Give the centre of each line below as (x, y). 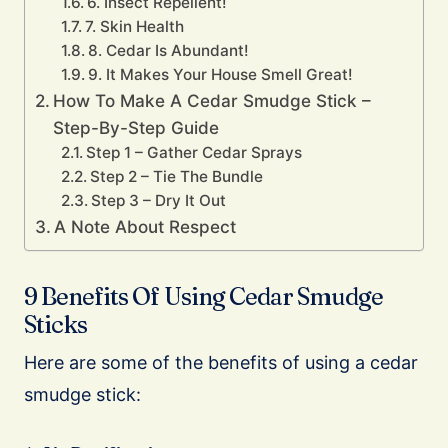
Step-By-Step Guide (136, 128)
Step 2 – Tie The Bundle (176, 177)
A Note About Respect (145, 227)
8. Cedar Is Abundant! (168, 51)
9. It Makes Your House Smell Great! (220, 75)
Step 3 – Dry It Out (158, 201)
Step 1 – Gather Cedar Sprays (193, 153)
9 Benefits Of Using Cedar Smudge (204, 297)
